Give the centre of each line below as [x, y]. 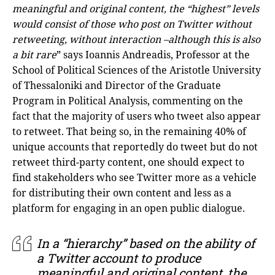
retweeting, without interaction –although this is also [136, 39]
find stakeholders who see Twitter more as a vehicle [134, 177]
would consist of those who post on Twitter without [132, 24]
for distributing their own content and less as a [122, 192]
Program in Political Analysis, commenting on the [128, 100]
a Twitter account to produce [119, 258]
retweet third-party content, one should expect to [128, 162]
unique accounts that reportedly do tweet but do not [135, 146]
